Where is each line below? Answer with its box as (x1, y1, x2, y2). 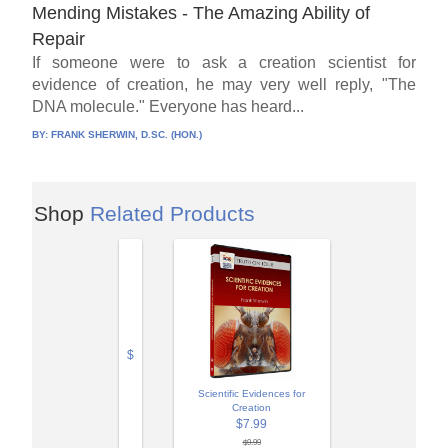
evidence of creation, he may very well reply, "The (32, 75, 416, 93)
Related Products (90, 201, 255, 225)
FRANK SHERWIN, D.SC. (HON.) (51, 128, 203, 140)
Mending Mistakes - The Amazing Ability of (32, 2, 371, 23)
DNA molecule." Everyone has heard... (32, 97, 305, 115)
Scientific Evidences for (198, 387, 305, 399)
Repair (32, 28, 86, 49)
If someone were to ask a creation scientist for (32, 53, 416, 71)
